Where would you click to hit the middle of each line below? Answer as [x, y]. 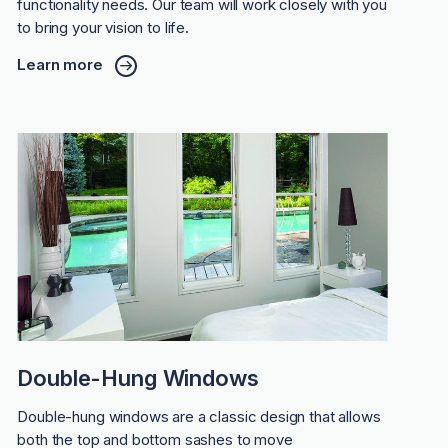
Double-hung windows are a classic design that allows [199, 417]
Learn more [60, 65]
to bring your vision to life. [103, 27]
